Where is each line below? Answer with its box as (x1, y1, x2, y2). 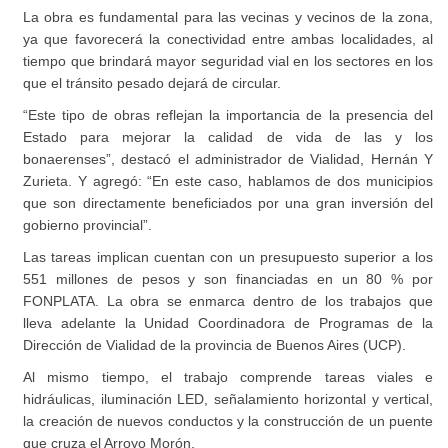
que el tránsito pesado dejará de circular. (23, 74, 282, 91)
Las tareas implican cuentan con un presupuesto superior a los (23, 248, 433, 265)
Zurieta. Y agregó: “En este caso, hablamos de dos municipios (23, 172, 433, 189)
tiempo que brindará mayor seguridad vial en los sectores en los (23, 52, 433, 69)
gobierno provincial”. (23, 216, 153, 233)
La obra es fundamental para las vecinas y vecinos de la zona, (23, 8, 433, 25)
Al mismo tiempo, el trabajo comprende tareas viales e (23, 368, 433, 385)
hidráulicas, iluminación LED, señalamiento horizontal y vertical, (23, 390, 433, 407)
